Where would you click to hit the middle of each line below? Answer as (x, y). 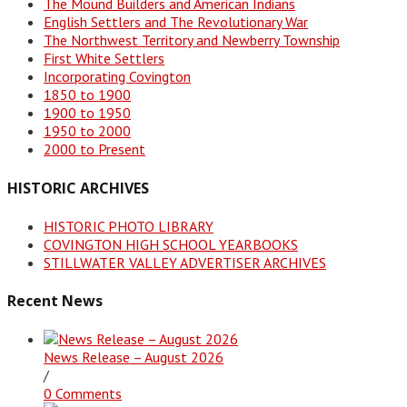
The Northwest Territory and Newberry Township (192, 40)
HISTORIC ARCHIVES (78, 188)
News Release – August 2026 (134, 357)
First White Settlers (104, 59)
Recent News (55, 301)
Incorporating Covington (117, 77)
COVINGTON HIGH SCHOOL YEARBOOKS (171, 244)
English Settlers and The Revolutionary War (176, 22)
